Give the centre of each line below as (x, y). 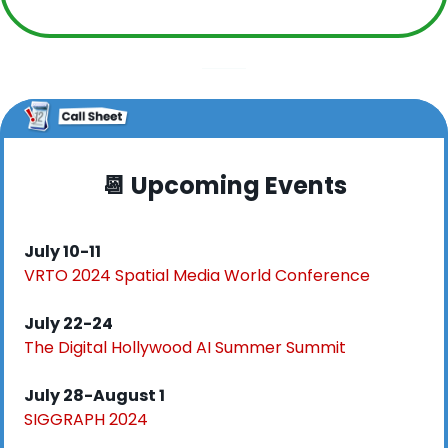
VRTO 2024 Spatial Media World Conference (197, 276)
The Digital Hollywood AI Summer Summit (185, 348)
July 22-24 (68, 324)
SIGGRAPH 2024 (86, 420)
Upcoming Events (236, 186)
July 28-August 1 (94, 396)
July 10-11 (62, 252)
